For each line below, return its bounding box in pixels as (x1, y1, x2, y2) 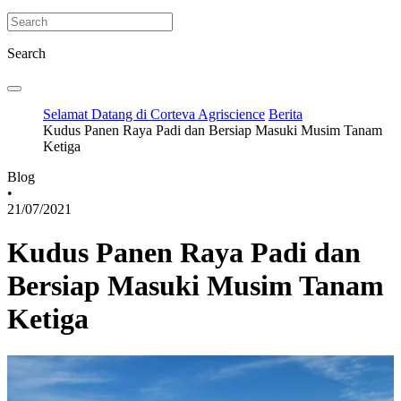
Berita (269, 106, 303, 122)
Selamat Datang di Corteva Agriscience (43, 106, 265, 122)
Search (7, 45, 46, 61)
